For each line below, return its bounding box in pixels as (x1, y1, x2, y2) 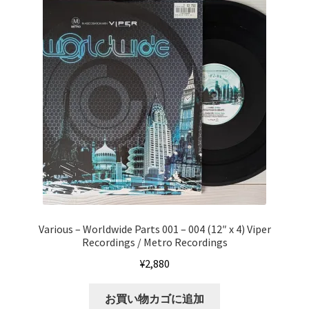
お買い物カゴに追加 (105, 291, 204, 306)
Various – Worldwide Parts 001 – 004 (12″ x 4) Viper (38, 222, 271, 237)
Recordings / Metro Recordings (81, 235, 228, 250)
